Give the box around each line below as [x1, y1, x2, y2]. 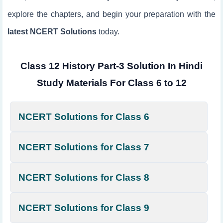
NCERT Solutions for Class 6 [18, 111, 149, 122]
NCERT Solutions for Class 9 [18, 203, 149, 213]
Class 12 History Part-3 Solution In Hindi [20, 61, 203, 71]
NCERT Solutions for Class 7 [18, 142, 149, 152]
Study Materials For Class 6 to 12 [36, 78, 187, 88]
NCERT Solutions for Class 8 [18, 172, 149, 183]
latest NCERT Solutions [7, 27, 97, 36]
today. [97, 27, 119, 36]
